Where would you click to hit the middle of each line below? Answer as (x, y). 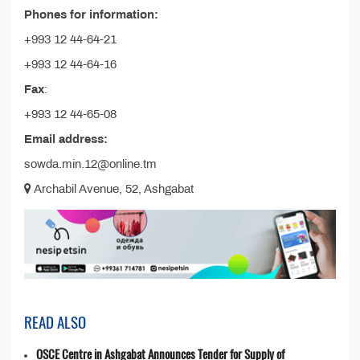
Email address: (66, 139)
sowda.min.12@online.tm (90, 164)
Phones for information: (91, 14)
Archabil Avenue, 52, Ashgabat (112, 189)
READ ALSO (55, 322)
